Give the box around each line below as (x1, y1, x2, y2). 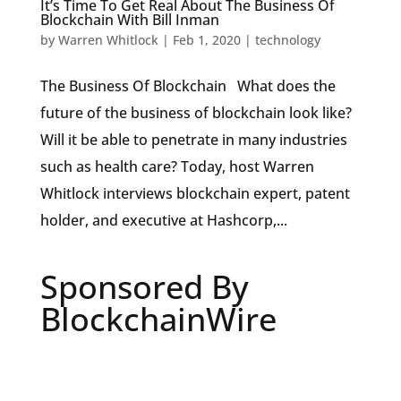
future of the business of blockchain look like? (39, 103, 352, 124)
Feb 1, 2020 (172, 31, 241, 49)
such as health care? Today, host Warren (39, 157, 314, 177)
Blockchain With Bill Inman (39, 10, 219, 30)
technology (254, 31, 320, 49)
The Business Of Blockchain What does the (39, 76, 336, 97)
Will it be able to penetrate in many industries (39, 130, 347, 150)
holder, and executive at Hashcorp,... (39, 210, 287, 231)
